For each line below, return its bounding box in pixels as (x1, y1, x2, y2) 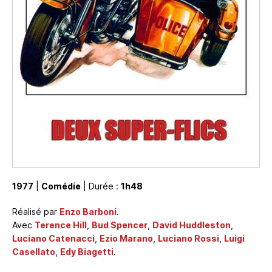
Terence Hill (35, 220, 87, 231)
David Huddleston (152, 220, 231, 231)
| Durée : (81, 181, 121, 192)
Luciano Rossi (158, 233, 219, 244)
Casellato (12, 246, 55, 257)
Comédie (41, 181, 81, 192)
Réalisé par (12, 206, 59, 217)
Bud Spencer (92, 220, 148, 231)
